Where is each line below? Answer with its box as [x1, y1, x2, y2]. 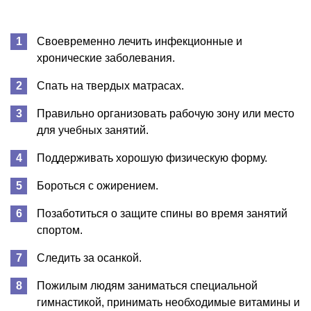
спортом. [37, 224, 83, 236]
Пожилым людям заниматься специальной [37, 279, 258, 292]
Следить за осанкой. [37, 251, 142, 264]
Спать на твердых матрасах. [37, 79, 184, 92]
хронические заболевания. [37, 51, 175, 64]
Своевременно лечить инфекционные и [37, 35, 242, 47]
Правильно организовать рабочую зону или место [37, 107, 294, 119]
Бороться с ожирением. [37, 179, 158, 192]
